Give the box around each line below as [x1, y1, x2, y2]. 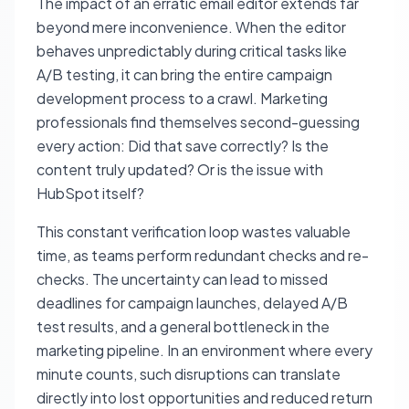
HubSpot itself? [37, 184, 144, 204]
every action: [37, 136, 128, 156]
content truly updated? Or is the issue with [37, 160, 323, 180]
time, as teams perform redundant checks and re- [37, 246, 369, 266]
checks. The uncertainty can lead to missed [37, 269, 328, 289]
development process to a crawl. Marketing [37, 89, 328, 109]
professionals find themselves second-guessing [37, 112, 360, 132]
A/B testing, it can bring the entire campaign [37, 65, 332, 85]
